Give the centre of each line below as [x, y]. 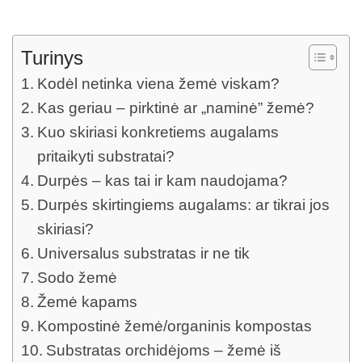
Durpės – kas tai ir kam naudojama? [162, 180]
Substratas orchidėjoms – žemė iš [163, 350]
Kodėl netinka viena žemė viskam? [158, 83]
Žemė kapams [87, 301]
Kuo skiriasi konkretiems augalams [158, 132]
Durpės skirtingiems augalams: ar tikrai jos [183, 204]
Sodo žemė [77, 277]
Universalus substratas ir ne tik [143, 253]
